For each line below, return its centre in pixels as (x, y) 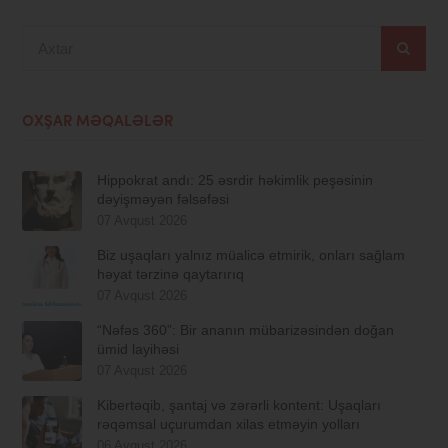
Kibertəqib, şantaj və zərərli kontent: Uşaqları (239, 404)
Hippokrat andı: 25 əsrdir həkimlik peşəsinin (235, 179)
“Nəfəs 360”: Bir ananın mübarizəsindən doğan (246, 329)
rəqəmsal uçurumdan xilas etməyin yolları (229, 423)
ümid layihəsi (138, 348)
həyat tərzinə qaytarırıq (171, 273)
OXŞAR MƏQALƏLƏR (98, 122)
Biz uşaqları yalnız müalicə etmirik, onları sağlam (251, 254)
